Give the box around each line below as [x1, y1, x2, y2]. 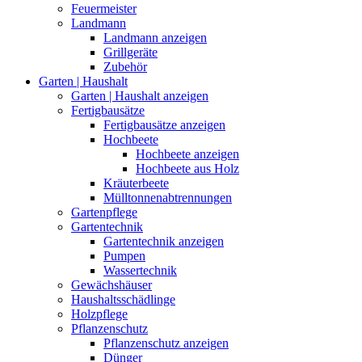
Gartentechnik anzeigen [103, 234, 224, 248]
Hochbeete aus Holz [136, 161, 239, 175]
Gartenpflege [71, 204, 137, 219]
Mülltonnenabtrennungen [103, 190, 232, 204]
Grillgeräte [103, 44, 158, 59]
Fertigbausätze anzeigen [103, 117, 225, 132]
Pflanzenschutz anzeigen [103, 335, 229, 350]
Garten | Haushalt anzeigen [71, 88, 208, 103]
